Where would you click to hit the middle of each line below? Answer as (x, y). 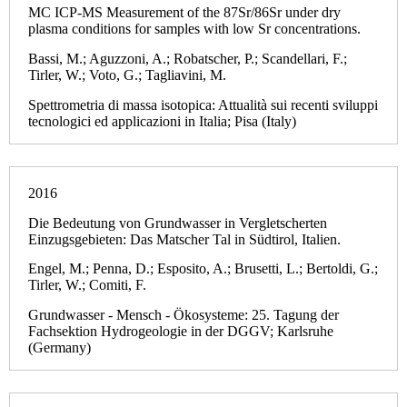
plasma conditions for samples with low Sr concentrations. (194, 29)
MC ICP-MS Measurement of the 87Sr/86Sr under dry (184, 13)
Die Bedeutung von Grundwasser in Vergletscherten (178, 223)
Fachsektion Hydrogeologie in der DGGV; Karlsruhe (181, 332)
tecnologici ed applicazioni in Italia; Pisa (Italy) (162, 121)
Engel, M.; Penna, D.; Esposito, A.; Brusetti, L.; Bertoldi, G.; (203, 269)
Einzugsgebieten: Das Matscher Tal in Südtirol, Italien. (184, 239)
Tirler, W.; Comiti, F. (87, 285)
